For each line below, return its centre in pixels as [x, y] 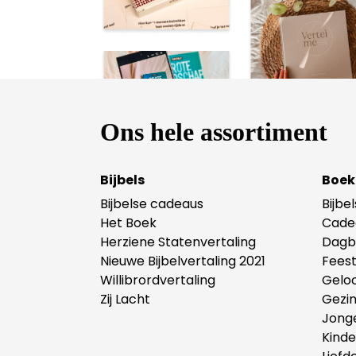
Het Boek [128, 222]
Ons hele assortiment [214, 132]
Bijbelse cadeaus [152, 203]
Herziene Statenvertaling [178, 242]
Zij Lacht [125, 299]
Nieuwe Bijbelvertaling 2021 [183, 261]
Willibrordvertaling [158, 280]
